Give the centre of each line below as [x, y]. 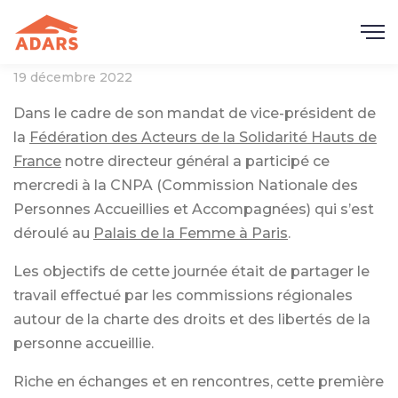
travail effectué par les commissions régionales [183, 295]
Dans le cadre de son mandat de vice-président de [195, 113]
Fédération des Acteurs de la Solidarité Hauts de [203, 137]
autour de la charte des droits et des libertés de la [192, 319]
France [37, 161]
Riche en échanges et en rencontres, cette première [199, 382]
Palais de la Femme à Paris [191, 233]
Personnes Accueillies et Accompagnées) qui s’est [194, 209]
